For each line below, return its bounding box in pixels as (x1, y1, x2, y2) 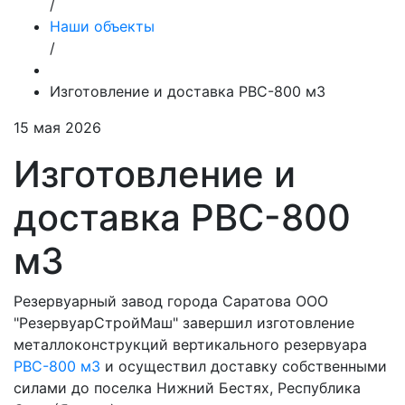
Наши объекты (50, 17, 155, 36)
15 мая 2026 (14, 118, 101, 137)
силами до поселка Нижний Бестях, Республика (14, 379, 361, 398)
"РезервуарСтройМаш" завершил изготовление (14, 314, 354, 333)
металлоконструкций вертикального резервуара (14, 335, 367, 354)
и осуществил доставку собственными (100, 357, 387, 376)
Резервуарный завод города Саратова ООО (14, 292, 328, 311)
